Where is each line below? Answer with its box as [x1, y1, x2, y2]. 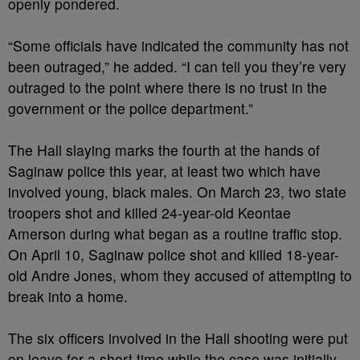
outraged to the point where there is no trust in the [8, 77, 327, 97]
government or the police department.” [8, 98, 253, 118]
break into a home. [8, 286, 128, 306]
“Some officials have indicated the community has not [8, 35, 349, 55]
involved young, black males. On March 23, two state [8, 182, 346, 202]
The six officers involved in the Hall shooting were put [8, 328, 348, 348]
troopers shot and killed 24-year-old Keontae [8, 202, 291, 223]
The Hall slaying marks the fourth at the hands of [8, 140, 320, 160]
